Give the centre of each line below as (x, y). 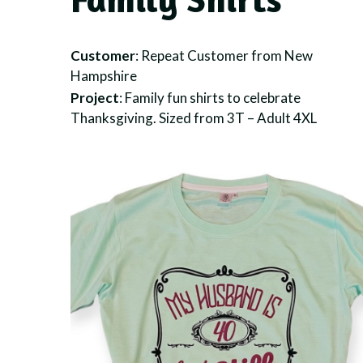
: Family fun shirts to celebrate (210, 97)
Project (95, 97)
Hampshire (104, 76)
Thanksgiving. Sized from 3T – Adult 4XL (194, 117)
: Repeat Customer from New (224, 56)
